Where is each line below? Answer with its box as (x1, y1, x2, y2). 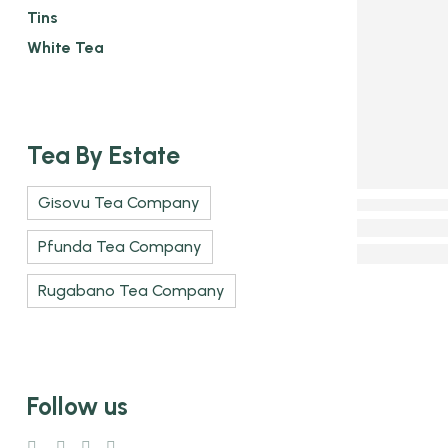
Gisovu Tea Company (38, 192, 200, 212)
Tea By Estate (27, 139, 180, 170)
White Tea (27, 37, 104, 57)
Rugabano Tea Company (38, 280, 225, 300)
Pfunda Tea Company (38, 236, 202, 256)
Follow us (27, 391, 128, 422)
